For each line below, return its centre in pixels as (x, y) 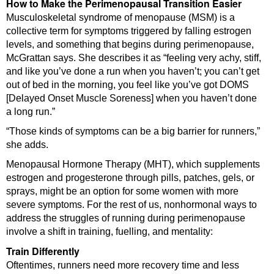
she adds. (27, 144)
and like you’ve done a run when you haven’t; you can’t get (133, 71)
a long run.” (31, 111)
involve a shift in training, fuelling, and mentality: (109, 231)
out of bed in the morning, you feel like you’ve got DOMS (128, 84)
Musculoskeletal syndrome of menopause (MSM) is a (120, 17)
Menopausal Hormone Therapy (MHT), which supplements (133, 164)
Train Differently (43, 251)
